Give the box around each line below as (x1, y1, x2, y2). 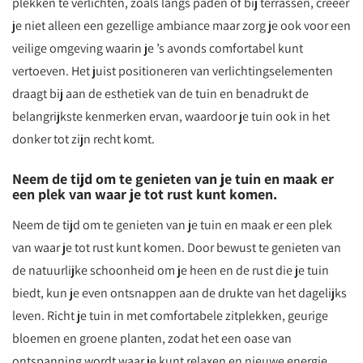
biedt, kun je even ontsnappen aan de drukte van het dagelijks (12, 284, 347, 301)
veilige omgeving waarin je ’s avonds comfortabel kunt (12, 40, 303, 57)
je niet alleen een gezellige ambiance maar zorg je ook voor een (12, 17, 351, 34)
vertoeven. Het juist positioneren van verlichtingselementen (12, 62, 333, 79)
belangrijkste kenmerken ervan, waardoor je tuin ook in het (12, 108, 330, 125)
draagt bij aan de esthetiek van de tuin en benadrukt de (12, 85, 309, 102)
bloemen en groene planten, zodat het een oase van (12, 330, 292, 347)
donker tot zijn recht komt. (12, 130, 155, 147)
